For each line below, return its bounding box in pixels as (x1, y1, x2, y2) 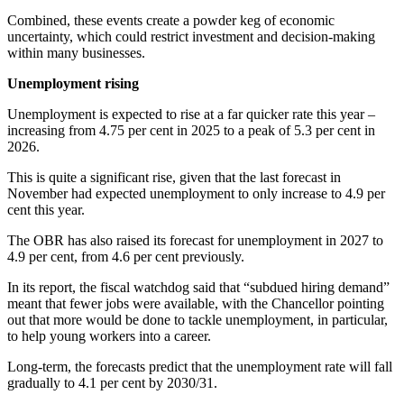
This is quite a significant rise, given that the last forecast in (7, 169, 341, 185)
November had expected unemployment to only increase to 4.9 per (7, 185, 385, 201)
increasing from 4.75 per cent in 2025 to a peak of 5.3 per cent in (7, 122, 375, 138)
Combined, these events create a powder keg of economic (7, 12, 335, 28)
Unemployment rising (7, 75, 139, 91)
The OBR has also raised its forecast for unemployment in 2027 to (7, 232, 383, 248)
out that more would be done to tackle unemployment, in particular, (7, 311, 388, 327)
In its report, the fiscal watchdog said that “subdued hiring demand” (7, 279, 390, 295)
